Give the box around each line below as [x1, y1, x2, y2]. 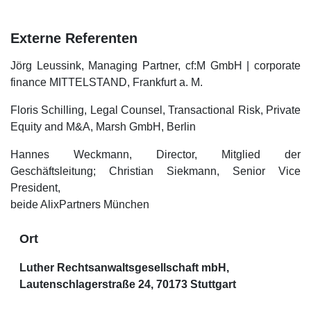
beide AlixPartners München [10, 198, 149, 210]
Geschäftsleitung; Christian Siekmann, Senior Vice [10, 165, 301, 177]
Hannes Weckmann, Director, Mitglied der [10, 148, 301, 160]
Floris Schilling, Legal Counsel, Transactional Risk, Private [10, 103, 301, 116]
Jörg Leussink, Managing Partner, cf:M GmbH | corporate [10, 59, 301, 72]
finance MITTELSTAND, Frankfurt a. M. [10, 76, 203, 88]
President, [10, 181, 60, 194]
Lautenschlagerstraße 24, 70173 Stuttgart [19, 278, 236, 290]
